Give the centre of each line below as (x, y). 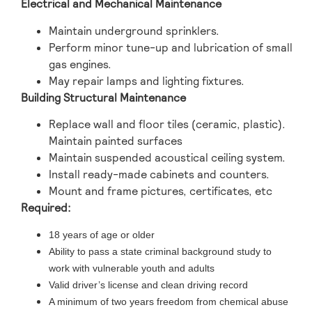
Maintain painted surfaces (118, 141)
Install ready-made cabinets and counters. (162, 174)
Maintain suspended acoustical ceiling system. (170, 157)
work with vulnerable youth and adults (132, 268)
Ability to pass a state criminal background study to (160, 252)
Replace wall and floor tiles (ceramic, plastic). (167, 124)
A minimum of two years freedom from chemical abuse (169, 302)
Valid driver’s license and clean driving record (148, 285)
